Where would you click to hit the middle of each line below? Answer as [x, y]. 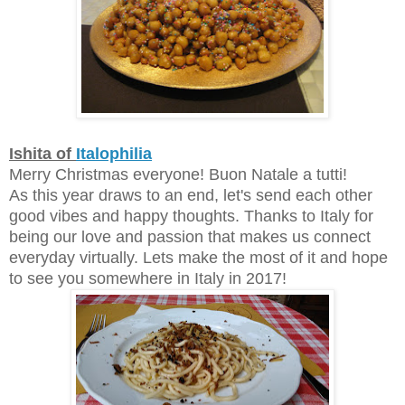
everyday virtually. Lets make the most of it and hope [198, 257]
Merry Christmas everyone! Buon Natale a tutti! [178, 174]
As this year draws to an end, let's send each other [191, 195]
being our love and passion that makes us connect [190, 236]
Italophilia [114, 153]
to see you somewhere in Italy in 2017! [152, 278]
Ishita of [42, 153]
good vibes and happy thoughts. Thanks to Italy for [191, 216]
